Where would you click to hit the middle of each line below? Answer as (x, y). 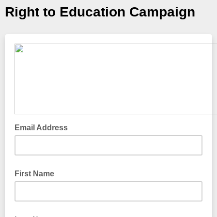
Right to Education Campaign (100, 12)
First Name (34, 174)
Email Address (42, 128)
